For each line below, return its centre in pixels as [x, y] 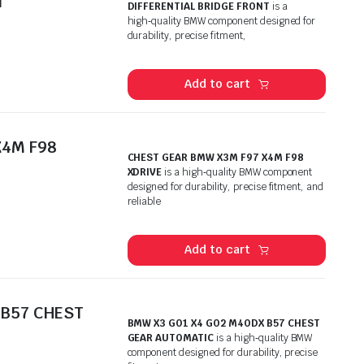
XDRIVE [145, 172]
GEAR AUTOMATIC [171, 338]
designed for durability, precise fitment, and [225, 186]
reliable [144, 201]
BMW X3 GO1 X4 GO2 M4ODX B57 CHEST [223, 323]
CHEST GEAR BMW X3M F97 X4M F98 [215, 157]
